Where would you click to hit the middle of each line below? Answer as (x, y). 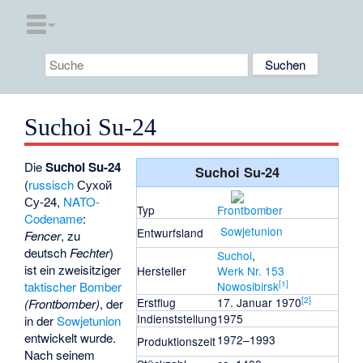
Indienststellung (177, 319)
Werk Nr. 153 (250, 271)
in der (41, 321)
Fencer (43, 236)
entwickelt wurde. (70, 338)
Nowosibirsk (248, 286)
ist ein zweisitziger (73, 270)
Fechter (90, 253)
